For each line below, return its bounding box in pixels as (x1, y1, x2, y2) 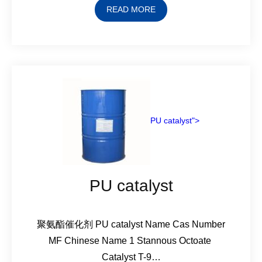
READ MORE (106, 4, 156, 14)
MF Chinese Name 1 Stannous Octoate (49, 235, 213, 246)
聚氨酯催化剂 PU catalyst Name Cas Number (37, 219, 225, 229)
